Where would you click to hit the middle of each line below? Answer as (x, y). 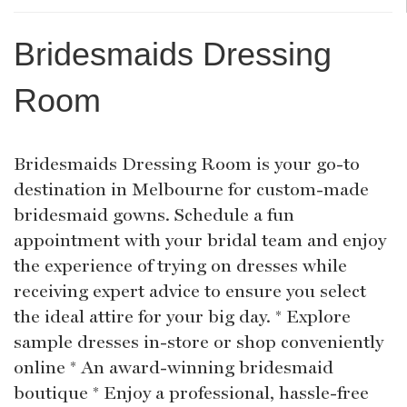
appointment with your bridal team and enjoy (200, 239)
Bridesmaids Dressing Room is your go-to (187, 163)
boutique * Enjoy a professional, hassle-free (191, 392)
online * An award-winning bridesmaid (174, 367)
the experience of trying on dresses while (180, 265)
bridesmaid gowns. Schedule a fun (154, 214)
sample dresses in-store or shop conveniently (199, 341)
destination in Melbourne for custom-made (191, 189)
